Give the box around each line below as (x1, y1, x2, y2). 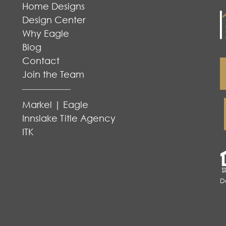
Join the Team (22, 69, 84, 80)
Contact (22, 55, 60, 67)
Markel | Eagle (22, 99, 88, 110)
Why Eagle (22, 28, 69, 39)
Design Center (22, 14, 85, 26)
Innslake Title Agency (22, 112, 116, 124)
